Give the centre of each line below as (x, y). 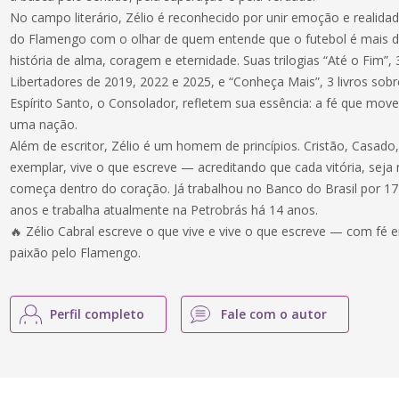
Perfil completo (98, 314)
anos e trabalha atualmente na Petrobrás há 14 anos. (164, 210)
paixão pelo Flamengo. (76, 252)
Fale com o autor (274, 314)
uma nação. (44, 124)
